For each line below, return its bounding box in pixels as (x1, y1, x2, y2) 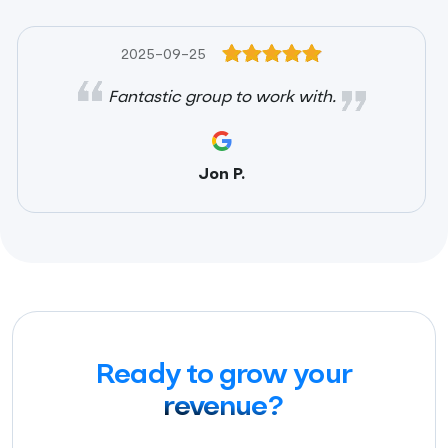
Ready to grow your (96, 361, 352, 390)
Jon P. (198, 166, 245, 183)
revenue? (163, 393, 285, 422)
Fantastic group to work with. (107, 89, 336, 106)
